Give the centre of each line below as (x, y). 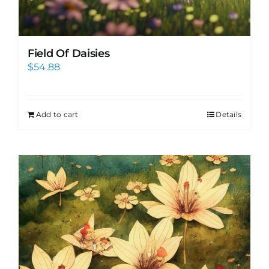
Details (228, 114)
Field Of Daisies (69, 53)
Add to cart (57, 114)
